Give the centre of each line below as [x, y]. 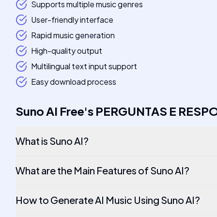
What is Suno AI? [52, 141]
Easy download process [74, 82]
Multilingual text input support [84, 66]
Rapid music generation [73, 35]
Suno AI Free [50, 111]
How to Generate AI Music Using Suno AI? [108, 200]
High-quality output [67, 51]
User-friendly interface [72, 20]
